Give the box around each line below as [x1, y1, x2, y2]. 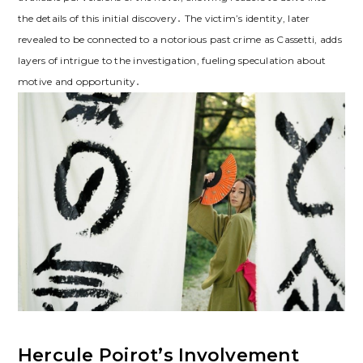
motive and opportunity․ [17, 75, 141, 88]
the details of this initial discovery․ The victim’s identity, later [17, 12, 310, 25]
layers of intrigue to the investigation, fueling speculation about [17, 54, 327, 67]
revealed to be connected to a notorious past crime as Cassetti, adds [17, 33, 342, 46]
